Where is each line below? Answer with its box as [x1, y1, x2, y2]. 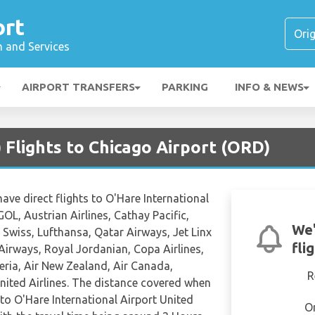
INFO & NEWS [235, 81, 304, 93]
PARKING [162, 81, 208, 93]
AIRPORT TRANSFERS [22, 81, 135, 93]
